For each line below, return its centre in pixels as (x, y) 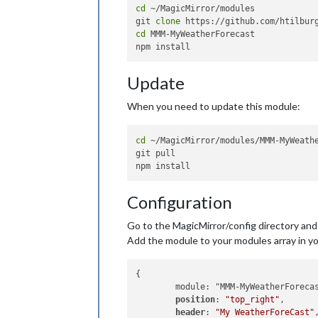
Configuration (180, 202)
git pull (156, 153)
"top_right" (253, 300)
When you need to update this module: (214, 106)
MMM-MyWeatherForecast (201, 34)
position (196, 300)
